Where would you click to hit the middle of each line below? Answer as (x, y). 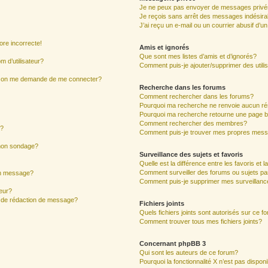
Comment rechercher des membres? (194, 123)
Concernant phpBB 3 (173, 243)
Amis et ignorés (165, 47)
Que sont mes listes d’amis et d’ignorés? (198, 56)
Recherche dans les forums (183, 87)
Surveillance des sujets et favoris (191, 154)
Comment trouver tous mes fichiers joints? (201, 221)
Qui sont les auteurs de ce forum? (189, 252)
